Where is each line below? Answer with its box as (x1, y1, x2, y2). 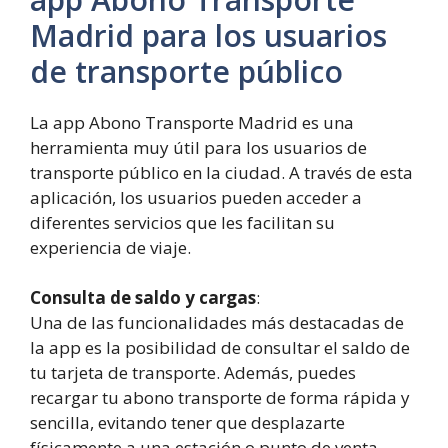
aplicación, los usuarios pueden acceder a (30, 185, 362, 209)
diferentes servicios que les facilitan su (30, 210, 335, 234)
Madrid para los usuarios (30, 14, 387, 56)
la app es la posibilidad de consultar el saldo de (30, 336, 410, 360)
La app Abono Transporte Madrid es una (30, 110, 354, 134)
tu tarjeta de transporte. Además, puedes (30, 361, 356, 385)
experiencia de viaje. (30, 235, 191, 259)
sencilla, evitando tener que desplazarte (30, 411, 345, 435)
